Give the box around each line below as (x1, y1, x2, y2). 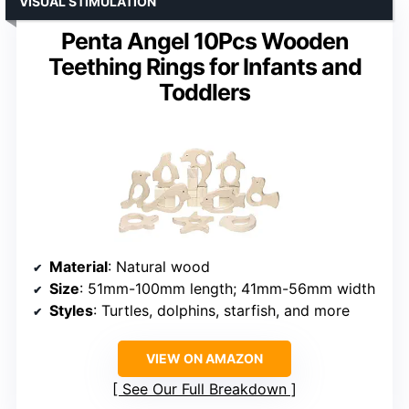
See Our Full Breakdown (122, 379, 287, 398)
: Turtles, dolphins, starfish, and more (93, 300, 350, 320)
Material (49, 257, 108, 276)
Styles (49, 300, 93, 320)
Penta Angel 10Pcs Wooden (60, 26, 349, 55)
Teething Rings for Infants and (47, 52, 362, 80)
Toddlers (159, 78, 250, 106)
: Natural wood (108, 257, 210, 276)
